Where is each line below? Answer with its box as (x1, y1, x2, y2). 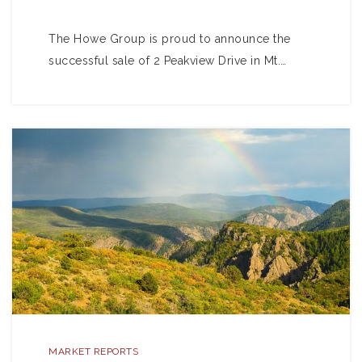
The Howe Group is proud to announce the (48, 32, 291, 45)
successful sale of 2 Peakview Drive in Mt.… (48, 54, 287, 67)
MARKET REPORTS (48, 346, 138, 357)
